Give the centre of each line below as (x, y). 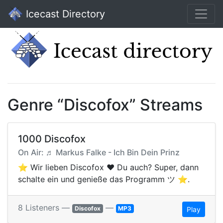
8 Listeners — (45, 208)
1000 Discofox (52, 139)
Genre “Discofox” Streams (105, 105)
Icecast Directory (64, 14)
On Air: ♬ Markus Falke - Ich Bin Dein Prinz (99, 153)
